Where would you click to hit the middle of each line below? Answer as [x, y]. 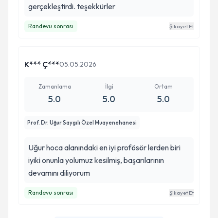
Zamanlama [54, 86]
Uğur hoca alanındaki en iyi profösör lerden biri [104, 147]
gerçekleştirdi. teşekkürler [72, 6]
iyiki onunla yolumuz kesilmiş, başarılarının [96, 160]
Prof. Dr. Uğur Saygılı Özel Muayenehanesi [82, 123]
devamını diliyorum [59, 173]
